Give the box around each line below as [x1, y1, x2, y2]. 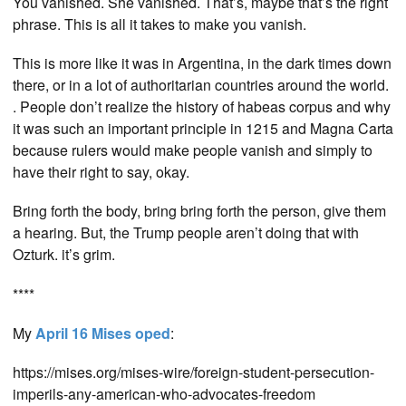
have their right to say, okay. [13, 161, 189, 183]
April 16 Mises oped [35, 322, 170, 343]
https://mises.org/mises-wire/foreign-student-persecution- [13, 361, 374, 382]
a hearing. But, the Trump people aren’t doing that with [13, 222, 359, 244]
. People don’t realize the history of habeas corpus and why [13, 96, 391, 118]
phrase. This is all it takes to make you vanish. [13, 13, 306, 34]
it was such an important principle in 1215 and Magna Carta [13, 118, 393, 140]
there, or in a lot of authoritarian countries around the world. [13, 74, 389, 96]
